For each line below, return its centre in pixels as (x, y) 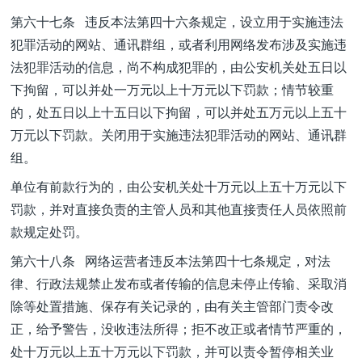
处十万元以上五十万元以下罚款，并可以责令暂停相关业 (172, 351)
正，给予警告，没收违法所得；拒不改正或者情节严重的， (179, 328)
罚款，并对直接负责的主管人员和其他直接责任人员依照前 (179, 209)
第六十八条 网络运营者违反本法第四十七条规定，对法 (170, 261)
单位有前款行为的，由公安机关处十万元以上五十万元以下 (179, 186)
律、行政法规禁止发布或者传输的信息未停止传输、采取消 (179, 283)
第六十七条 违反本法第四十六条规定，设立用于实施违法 (177, 21)
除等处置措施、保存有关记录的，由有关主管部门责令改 (172, 306)
